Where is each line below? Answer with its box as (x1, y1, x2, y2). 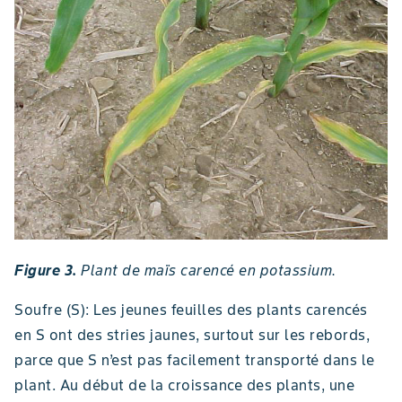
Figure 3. (14, 261, 77, 280)
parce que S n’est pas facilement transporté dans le (14, 351, 375, 370)
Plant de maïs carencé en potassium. (76, 261, 336, 280)
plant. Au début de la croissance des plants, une (14, 376, 354, 395)
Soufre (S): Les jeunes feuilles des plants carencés (14, 301, 368, 319)
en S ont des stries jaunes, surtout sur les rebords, (14, 326, 370, 345)
